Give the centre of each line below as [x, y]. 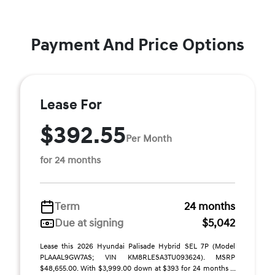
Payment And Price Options [137, 45]
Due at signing [89, 223]
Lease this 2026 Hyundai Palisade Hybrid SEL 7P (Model [137, 246]
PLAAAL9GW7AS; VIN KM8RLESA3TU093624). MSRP [137, 258]
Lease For [71, 105]
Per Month [149, 138]
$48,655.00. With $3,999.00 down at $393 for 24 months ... [137, 269]
